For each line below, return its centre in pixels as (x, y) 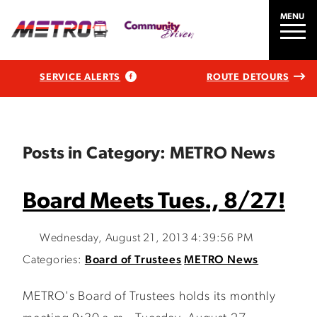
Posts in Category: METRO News (149, 154)
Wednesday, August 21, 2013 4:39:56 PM (146, 238)
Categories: (52, 260)
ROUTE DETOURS (248, 77)
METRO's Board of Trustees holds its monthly (149, 297)
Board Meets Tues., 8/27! (154, 202)
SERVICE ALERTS (80, 77)
